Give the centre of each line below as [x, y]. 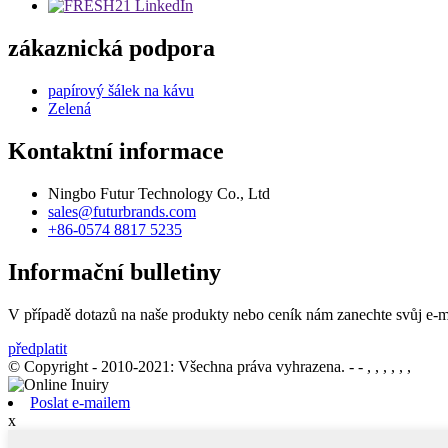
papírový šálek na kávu [121, 91]
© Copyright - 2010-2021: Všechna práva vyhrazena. [176, 366]
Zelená [69, 109]
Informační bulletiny [114, 271]
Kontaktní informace [116, 151]
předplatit [37, 348]
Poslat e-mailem [80, 402]
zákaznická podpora [111, 48]
